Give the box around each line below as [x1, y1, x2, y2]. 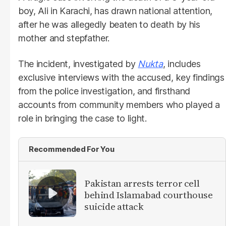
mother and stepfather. [18, 32, 109, 43]
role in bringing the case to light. [18, 112, 147, 124]
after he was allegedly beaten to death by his [18, 19, 200, 30]
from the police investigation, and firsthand [18, 85, 190, 96]
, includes [162, 58, 201, 69]
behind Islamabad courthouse [84, 188, 213, 202]
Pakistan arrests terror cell [84, 177, 200, 190]
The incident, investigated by [18, 58, 138, 69]
